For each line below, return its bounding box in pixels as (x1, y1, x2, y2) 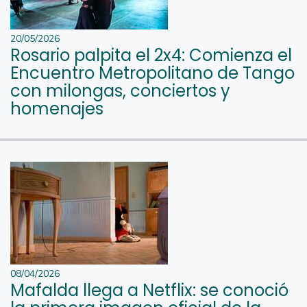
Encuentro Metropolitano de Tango (10, 61, 295, 84)
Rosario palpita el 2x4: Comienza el (10, 43, 292, 66)
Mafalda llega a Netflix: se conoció (10, 278, 288, 302)
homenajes (10, 97, 103, 120)
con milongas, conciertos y (10, 79, 230, 102)
